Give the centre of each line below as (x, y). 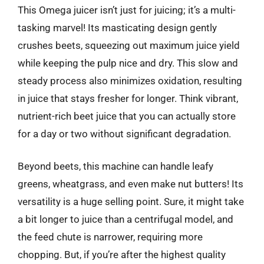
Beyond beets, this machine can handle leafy (115, 166)
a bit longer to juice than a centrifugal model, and (126, 219)
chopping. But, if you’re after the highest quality (122, 255)
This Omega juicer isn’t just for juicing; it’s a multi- (127, 10)
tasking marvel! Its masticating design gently (117, 27)
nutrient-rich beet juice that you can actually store (127, 116)
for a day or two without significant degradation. (124, 133)
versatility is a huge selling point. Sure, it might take (131, 202)
